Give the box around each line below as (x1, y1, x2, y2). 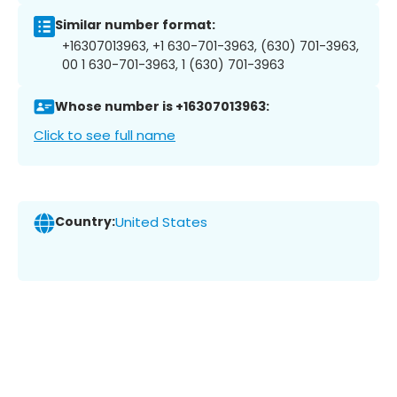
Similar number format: (55, 16, 215, 35)
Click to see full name (34, 125, 175, 144)
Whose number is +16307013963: (55, 97, 269, 116)
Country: (55, 213, 115, 231)
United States (115, 213, 207, 232)
